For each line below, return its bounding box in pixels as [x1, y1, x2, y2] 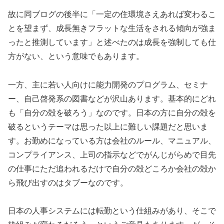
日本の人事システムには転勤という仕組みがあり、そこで [8, 206, 216, 215]
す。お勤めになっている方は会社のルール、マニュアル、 [8, 136, 216, 145]
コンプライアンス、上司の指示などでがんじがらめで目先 [8, 150, 216, 159]
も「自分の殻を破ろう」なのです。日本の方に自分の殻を [8, 108, 216, 117]
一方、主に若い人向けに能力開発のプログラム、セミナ [8, 80, 208, 89]
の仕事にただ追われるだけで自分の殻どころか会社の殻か [8, 164, 216, 173]
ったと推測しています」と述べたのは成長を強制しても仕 [8, 37, 216, 46]
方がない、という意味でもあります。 [8, 51, 144, 60]
